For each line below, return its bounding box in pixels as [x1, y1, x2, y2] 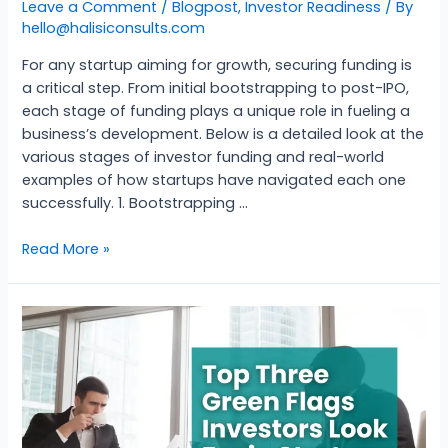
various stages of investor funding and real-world [22, 146, 385, 167]
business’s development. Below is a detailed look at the [22, 123, 425, 144]
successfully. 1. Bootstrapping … [22, 192, 249, 213]
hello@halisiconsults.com [22, 18, 206, 39]
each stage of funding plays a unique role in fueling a [22, 100, 411, 121]
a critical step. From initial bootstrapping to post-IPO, [22, 77, 410, 98]
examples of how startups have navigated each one [22, 169, 407, 190]
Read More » [22, 239, 111, 260]
